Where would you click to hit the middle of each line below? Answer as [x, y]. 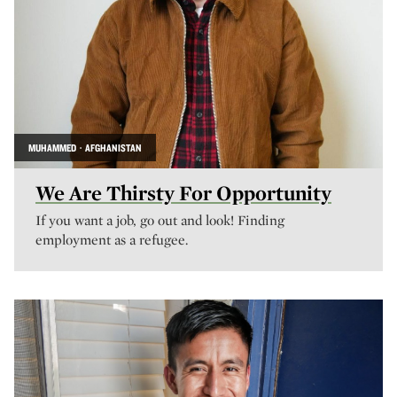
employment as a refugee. [112, 240]
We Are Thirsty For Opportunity [183, 193]
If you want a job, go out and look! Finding [160, 220]
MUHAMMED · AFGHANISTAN [85, 148]
